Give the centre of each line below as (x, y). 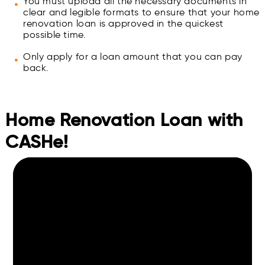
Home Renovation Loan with (125, 120)
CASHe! (37, 142)
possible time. (55, 35)
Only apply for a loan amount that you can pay (133, 57)
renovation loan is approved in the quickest (123, 24)
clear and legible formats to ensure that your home (142, 12)
